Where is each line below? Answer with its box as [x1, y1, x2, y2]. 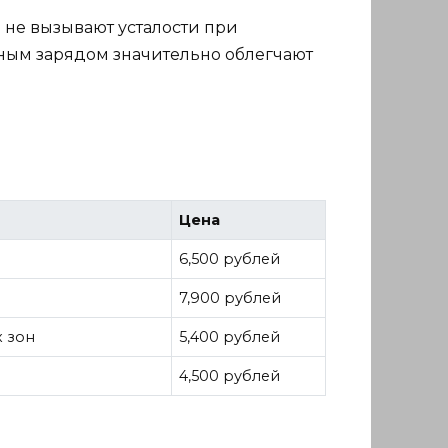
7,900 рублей [179, 289, 282, 308]
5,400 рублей [179, 328, 281, 347]
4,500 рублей [179, 367, 281, 386]
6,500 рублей [179, 250, 281, 269]
